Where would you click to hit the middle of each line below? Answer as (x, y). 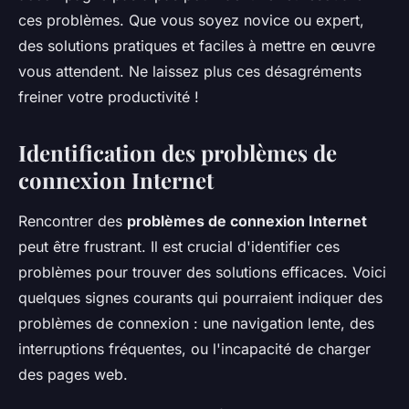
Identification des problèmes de (178, 153)
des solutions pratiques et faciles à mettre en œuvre (197, 46)
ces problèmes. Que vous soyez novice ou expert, (191, 21)
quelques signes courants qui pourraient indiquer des (200, 298)
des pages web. (73, 375)
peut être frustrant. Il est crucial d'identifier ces (179, 247)
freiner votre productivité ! (109, 97)
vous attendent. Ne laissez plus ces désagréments (190, 72)
